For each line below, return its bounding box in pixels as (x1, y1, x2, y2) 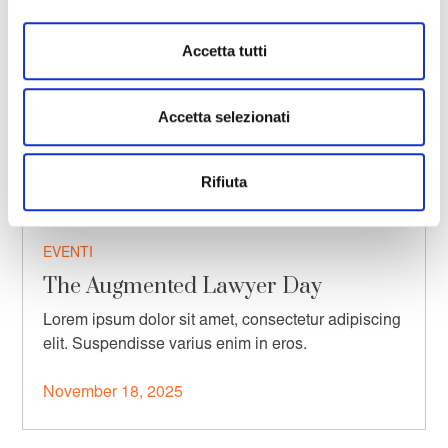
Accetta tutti (181, 42, 267, 60)
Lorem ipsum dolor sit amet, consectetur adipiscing (43, 313, 402, 330)
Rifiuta (201, 173, 247, 191)
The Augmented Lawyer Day (43, 273, 323, 301)
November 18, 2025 (43, 385, 184, 402)
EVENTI (43, 247, 94, 262)
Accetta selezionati (158, 107, 290, 125)
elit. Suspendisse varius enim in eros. (43, 337, 308, 354)
